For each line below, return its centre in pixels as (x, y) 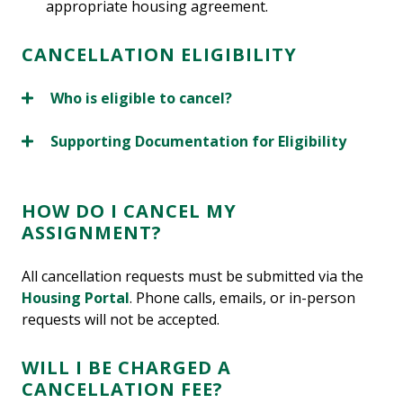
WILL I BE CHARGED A (126, 368)
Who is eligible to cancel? (141, 99)
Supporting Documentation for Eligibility (198, 142)
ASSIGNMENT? (92, 233)
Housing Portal (76, 298)
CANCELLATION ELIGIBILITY (159, 55)
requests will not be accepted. (121, 320)
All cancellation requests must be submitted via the (193, 277)
